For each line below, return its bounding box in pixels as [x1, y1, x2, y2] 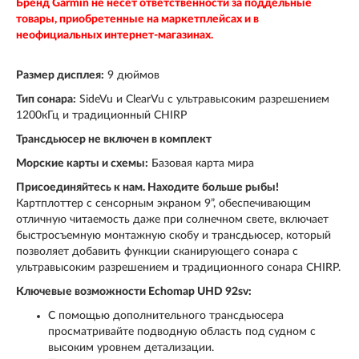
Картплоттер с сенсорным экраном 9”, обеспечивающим [16, 198, 311, 210]
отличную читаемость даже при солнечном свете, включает [16, 214, 329, 226]
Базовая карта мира [148, 158, 254, 170]
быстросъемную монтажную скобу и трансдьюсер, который [16, 230, 331, 242]
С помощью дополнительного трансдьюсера [48, 310, 284, 322]
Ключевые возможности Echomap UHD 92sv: [16, 286, 252, 298]
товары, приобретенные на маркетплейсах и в [16, 14, 259, 26]
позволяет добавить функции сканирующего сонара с [16, 246, 298, 258]
